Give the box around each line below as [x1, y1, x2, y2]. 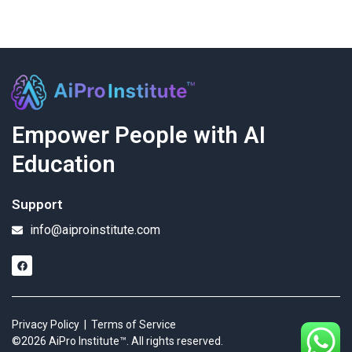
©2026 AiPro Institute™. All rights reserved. [12, 334, 223, 347]
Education [12, 150, 115, 178]
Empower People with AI [12, 121, 266, 148]
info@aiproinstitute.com [29, 222, 160, 237]
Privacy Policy [12, 317, 79, 331]
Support [12, 196, 63, 212]
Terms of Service [91, 317, 176, 331]
